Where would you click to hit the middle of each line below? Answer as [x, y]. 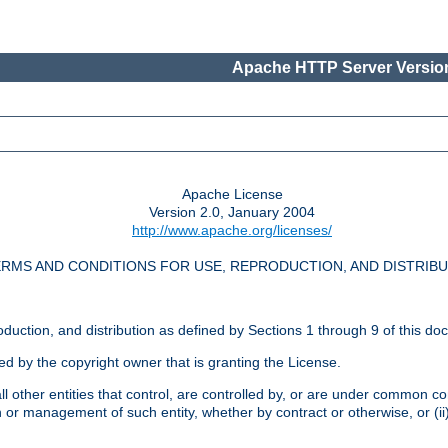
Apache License [232, 194]
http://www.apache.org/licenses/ [232, 230]
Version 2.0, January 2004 [232, 212]
